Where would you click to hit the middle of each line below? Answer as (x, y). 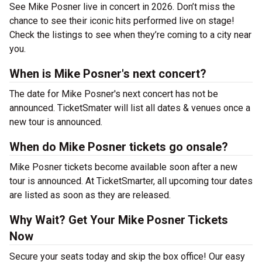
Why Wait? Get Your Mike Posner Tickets (119, 220)
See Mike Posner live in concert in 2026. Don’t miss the (122, 7)
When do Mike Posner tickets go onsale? (119, 147)
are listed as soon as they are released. (90, 195)
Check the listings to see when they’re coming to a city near (130, 35)
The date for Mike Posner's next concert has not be (114, 94)
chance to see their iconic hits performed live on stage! (122, 21)
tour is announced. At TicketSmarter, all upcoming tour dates (131, 181)
